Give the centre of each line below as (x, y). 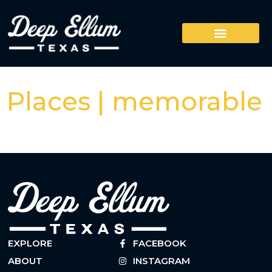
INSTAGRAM (162, 260)
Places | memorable (134, 101)
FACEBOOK (160, 243)
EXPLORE (30, 243)
